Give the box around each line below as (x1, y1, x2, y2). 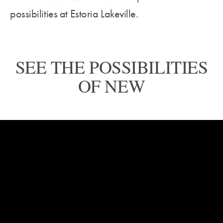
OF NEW (78, 73, 145, 98)
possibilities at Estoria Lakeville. (10, 6, 138, 21)
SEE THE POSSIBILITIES (15, 54, 208, 79)
